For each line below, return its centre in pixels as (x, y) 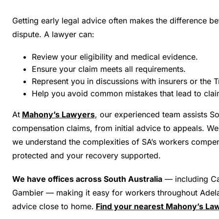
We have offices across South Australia (87, 179)
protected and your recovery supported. (86, 155)
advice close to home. (53, 206)
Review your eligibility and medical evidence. (115, 57)
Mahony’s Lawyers (58, 114)
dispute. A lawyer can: (53, 34)
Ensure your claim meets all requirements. (109, 69)
